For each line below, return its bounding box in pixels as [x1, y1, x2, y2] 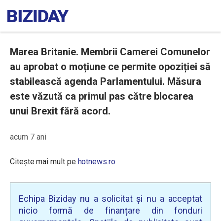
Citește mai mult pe [10, 157, 78, 166]
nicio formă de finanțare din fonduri [19, 205, 202, 216]
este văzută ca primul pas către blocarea [10, 90, 193, 102]
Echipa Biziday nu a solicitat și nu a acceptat [19, 193, 202, 204]
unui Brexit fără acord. [10, 105, 110, 117]
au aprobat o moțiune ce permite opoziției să [10, 61, 211, 73]
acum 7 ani [10, 132, 46, 142]
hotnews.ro [77, 157, 115, 166]
